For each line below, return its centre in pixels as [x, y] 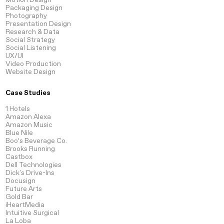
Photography [26, 16]
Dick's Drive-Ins [30, 173]
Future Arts [23, 189]
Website [18, 72]
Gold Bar [19, 197]
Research [20, 32]
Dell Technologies [33, 165]
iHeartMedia [25, 205]
